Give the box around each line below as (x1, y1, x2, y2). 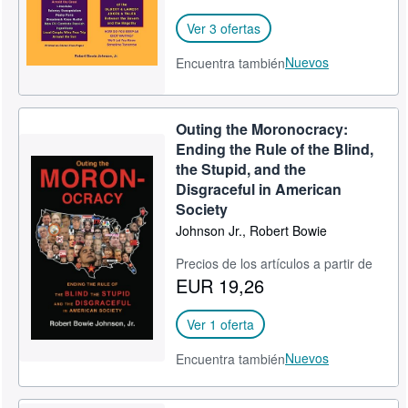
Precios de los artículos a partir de (176, 254, 373, 272)
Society (176, 199, 229, 219)
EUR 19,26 (176, 272, 265, 299)
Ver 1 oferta (187, 315, 255, 333)
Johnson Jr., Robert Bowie (176, 221, 328, 240)
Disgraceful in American (176, 178, 342, 199)
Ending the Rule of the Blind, (176, 138, 374, 159)
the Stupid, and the (176, 158, 307, 179)
